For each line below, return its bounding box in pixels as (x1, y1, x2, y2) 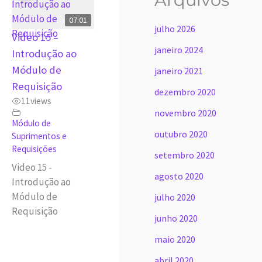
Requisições (12, 143, 57, 154)
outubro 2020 (154, 128, 208, 140)
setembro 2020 (154, 149, 215, 161)
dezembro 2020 (154, 86, 216, 98)
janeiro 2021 (154, 65, 203, 77)
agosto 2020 (154, 170, 204, 182)
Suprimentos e (12, 130, 67, 142)
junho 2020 (154, 212, 198, 225)
